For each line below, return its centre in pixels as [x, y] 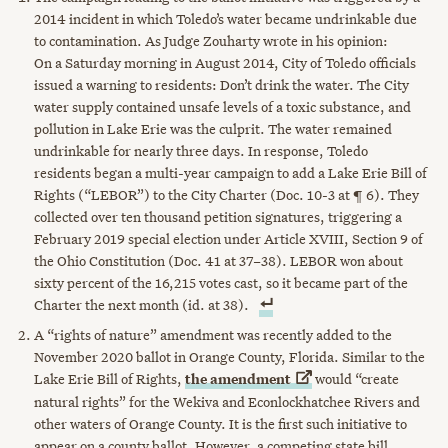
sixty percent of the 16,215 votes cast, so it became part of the [221, 283]
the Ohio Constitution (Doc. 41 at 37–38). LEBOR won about [219, 261]
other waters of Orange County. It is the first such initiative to [221, 424]
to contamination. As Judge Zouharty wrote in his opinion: [211, 41]
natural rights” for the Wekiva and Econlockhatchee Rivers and [227, 402]
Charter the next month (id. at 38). [142, 305]
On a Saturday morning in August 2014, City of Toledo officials [225, 63]
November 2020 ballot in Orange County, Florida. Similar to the [230, 357]
